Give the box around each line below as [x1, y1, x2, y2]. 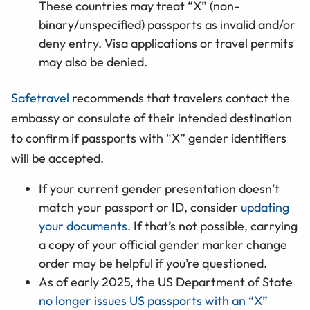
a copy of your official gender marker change [39, 237, 287, 253]
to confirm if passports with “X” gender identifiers [11, 130, 286, 147]
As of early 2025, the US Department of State [39, 274, 293, 291]
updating [241, 199, 289, 216]
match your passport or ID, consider [39, 199, 241, 216]
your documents [39, 218, 127, 235]
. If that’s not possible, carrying [127, 218, 298, 235]
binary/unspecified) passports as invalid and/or [39, 17, 295, 33]
